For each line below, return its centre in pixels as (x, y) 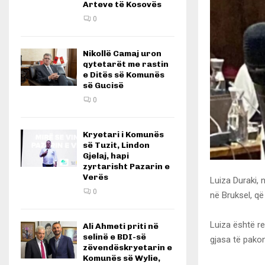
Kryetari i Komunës (123, 135)
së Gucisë (103, 85)
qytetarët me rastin (126, 64)
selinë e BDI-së (114, 237)
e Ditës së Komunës (124, 75)
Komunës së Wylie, (122, 258)
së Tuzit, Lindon (116, 145)
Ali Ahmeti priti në (121, 226)
